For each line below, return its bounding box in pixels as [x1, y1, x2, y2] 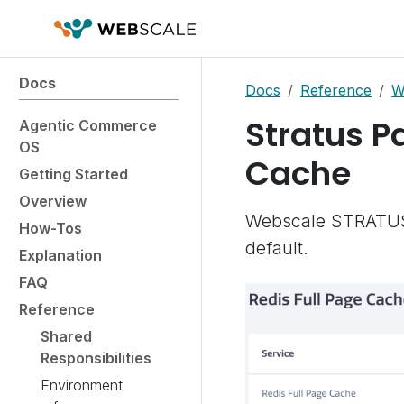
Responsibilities [41, 349, 151, 367]
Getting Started [19, 165, 128, 183]
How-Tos [19, 219, 82, 237]
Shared [41, 327, 92, 345]
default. [245, 237, 308, 259]
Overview [19, 192, 87, 210]
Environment [41, 376, 123, 394]
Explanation [19, 246, 102, 264]
